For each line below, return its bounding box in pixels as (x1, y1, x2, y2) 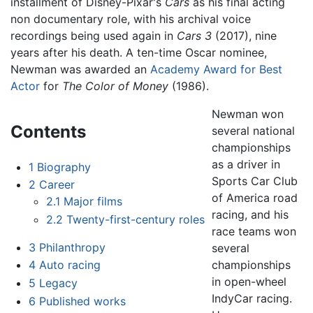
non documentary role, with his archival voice (10, 11, 251, 26)
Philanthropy (38, 240, 105, 254)
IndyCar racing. (212, 291, 293, 305)
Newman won (212, 106, 284, 121)
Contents (10, 121, 86, 142)
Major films (64, 194, 123, 209)
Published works (38, 293, 126, 308)
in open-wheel (212, 274, 287, 289)
